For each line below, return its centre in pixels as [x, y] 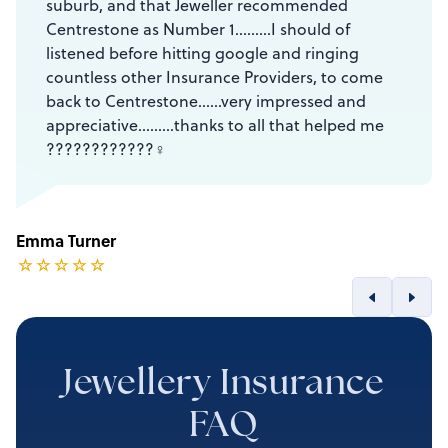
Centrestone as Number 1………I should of [198, 29]
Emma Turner [66, 241]
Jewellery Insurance [224, 386]
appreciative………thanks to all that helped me [215, 125]
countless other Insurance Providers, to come [214, 77]
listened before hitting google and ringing [202, 53]
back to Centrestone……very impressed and [206, 101]
